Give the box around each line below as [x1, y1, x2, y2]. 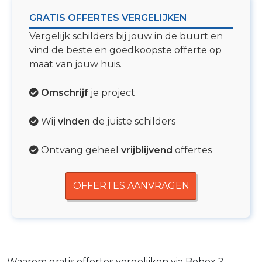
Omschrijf [41, 87, 88, 98]
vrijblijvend [121, 144, 173, 156]
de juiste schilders [90, 115, 175, 127]
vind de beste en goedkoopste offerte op [29, 44, 222, 56]
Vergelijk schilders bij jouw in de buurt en [29, 30, 223, 42]
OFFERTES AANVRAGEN [73, 180, 189, 191]
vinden [58, 115, 90, 127]
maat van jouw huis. [29, 58, 122, 70]
